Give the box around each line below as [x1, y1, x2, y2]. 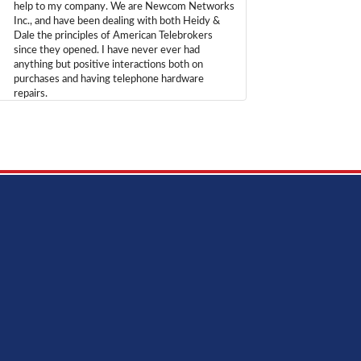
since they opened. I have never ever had [13, 44, 200, 56]
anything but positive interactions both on [13, 59, 203, 70]
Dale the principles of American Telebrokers [13, 30, 213, 41]
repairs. [13, 88, 48, 99]
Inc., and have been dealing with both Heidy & [13, 15, 220, 27]
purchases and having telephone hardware [13, 73, 204, 85]
